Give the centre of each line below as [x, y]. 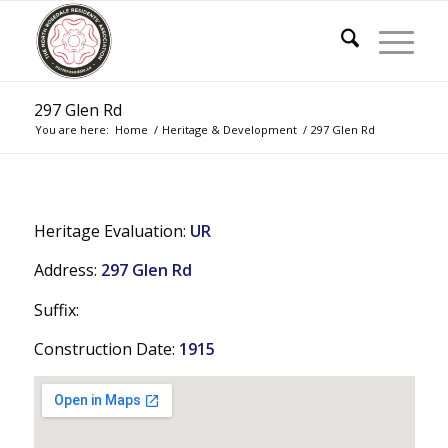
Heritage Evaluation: [111, 230]
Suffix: [56, 309]
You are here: [71, 129]
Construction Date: [106, 349]
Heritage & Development [229, 129]
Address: [67, 270]
